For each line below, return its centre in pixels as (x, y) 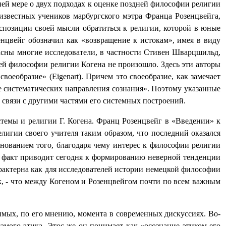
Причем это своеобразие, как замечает (153, 77)
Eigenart (65, 77)
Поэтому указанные (186, 89)
